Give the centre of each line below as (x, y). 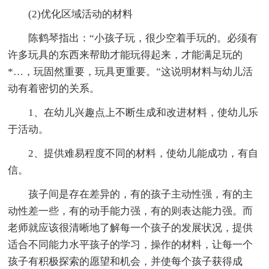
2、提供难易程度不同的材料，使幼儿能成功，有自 (133, 153)
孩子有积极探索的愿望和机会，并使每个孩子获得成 (125, 261)
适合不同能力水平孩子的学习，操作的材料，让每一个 (131, 244)
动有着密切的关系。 (54, 88)
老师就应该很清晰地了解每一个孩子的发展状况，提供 (131, 228)
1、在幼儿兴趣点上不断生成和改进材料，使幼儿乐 (133, 112)
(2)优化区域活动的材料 (71, 14)
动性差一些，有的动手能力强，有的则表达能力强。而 (131, 211)
